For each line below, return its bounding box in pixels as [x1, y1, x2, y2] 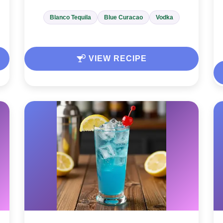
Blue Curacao [104, 14, 143, 21]
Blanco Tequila [50, 14, 91, 21]
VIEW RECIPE [86, 54, 147, 63]
